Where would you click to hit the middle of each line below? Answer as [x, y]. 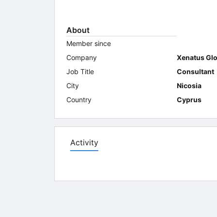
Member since [89, 43]
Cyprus [189, 100]
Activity [84, 142]
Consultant [195, 71]
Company [82, 57]
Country [79, 100]
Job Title [80, 71]
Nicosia [189, 85]
